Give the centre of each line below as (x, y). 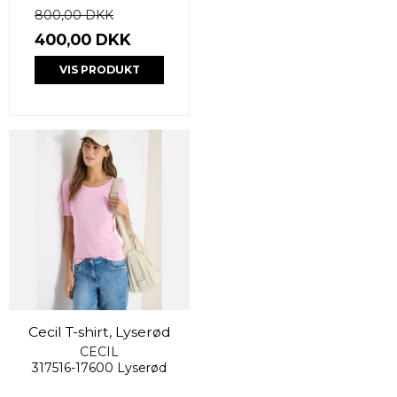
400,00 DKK (83, 39)
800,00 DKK (74, 15)
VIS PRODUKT (99, 69)
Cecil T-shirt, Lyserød (99, 331)
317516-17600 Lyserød (99, 367)
